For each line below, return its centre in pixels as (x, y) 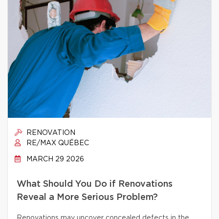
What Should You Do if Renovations (95, 184)
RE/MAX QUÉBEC (57, 143)
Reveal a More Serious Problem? (87, 197)
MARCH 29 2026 (54, 159)
